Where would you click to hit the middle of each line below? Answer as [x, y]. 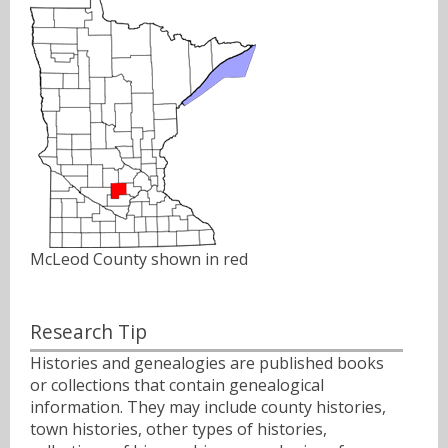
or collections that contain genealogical [177, 384]
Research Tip [88, 332]
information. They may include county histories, [208, 406]
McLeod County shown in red [139, 259]
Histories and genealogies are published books [207, 362]
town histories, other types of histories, [178, 428]
